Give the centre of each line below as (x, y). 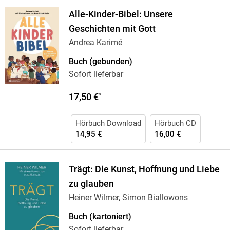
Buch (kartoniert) (100, 217)
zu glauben (91, 184)
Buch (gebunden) (100, 62)
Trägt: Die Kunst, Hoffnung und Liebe (144, 170)
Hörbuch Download (108, 123)
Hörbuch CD (175, 123)
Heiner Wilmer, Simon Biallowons (128, 198)
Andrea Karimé (95, 43)
